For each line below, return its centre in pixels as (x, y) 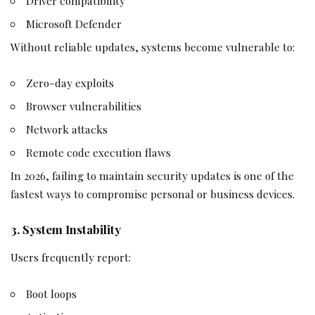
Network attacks (67, 129)
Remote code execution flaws (99, 153)
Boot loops (52, 293)
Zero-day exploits (70, 83)
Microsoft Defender (74, 23)
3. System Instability (66, 229)
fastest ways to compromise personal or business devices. (153, 194)
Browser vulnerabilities (84, 106)
